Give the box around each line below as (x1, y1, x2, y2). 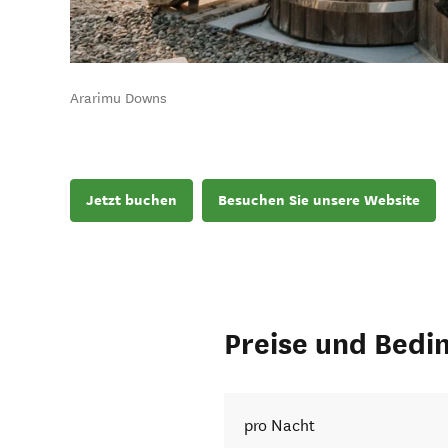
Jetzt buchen (86, 190, 177, 211)
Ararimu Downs (70, 90, 167, 108)
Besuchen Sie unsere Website (218, 190, 420, 211)
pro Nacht (244, 416, 316, 436)
